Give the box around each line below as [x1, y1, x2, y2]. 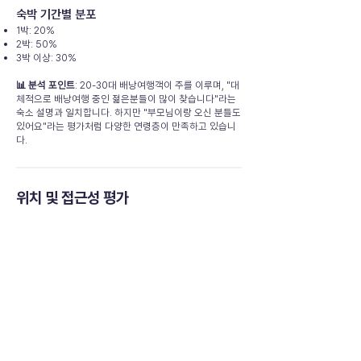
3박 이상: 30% [16, 52, 77, 64]
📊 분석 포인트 [16, 79, 75, 91]
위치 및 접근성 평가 [16, 189, 129, 207]
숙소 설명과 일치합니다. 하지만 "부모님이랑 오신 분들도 [16, 106, 241, 118]
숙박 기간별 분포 [16, 7, 96, 22]
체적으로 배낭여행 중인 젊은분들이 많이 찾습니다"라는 [16, 93, 236, 105]
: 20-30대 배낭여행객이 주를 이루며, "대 [75, 79, 239, 91]
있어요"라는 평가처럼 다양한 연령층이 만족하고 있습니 [16, 120, 236, 132]
